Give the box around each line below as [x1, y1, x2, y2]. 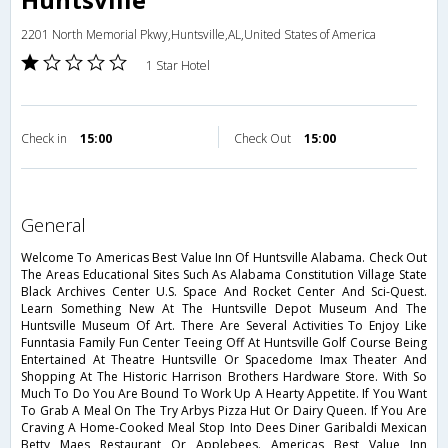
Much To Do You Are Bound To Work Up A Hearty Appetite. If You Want [21, 385, 427, 403]
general [34, 213, 86, 238]
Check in [21, 130, 70, 148]
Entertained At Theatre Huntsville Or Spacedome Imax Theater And [21, 351, 427, 369]
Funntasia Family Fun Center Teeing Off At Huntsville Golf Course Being [21, 334, 427, 352]
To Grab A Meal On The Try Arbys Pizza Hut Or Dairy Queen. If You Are [21, 402, 427, 420]
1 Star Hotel [146, 57, 210, 75]
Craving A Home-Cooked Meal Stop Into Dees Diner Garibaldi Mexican [21, 419, 427, 437]
